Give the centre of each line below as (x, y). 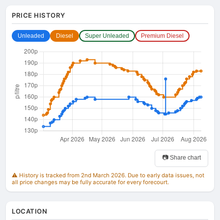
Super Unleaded (107, 36)
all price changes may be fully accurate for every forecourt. (90, 182)
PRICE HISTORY (39, 15)
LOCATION (29, 211)
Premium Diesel (162, 36)
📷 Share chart (181, 158)
